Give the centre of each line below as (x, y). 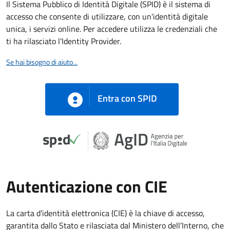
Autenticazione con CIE (87, 186)
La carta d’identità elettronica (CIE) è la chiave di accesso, (106, 213)
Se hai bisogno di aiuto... (42, 62)
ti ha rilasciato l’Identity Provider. (64, 41)
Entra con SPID (127, 98)
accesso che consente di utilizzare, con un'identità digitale (107, 16)
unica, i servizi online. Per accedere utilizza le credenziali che (112, 29)
